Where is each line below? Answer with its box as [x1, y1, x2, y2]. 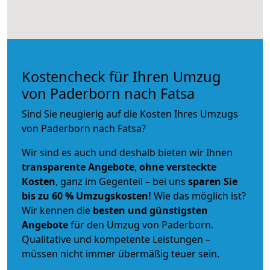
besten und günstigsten [93, 203, 208, 217]
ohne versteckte [137, 160, 216, 174]
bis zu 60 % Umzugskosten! [22, 189, 151, 202]
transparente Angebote [22, 160, 134, 174]
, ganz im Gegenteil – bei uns [55, 174, 188, 188]
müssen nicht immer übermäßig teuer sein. [22, 246, 219, 260]
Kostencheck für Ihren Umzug [22, 66, 221, 86]
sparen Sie [188, 174, 237, 188]
